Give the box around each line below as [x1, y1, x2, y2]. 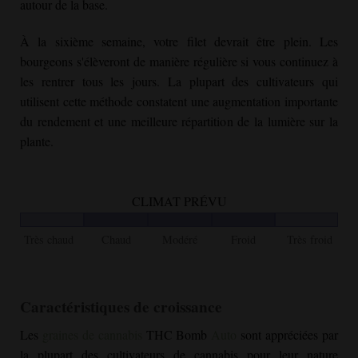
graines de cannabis [42, 326, 142, 344]
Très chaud [24, 232, 74, 248]
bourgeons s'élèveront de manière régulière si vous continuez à [20, 52, 338, 70]
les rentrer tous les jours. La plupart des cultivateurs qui [20, 72, 338, 89]
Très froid [286, 232, 332, 248]
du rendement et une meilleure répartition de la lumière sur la [20, 112, 338, 129]
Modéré [162, 232, 197, 248]
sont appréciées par [237, 326, 339, 344]
